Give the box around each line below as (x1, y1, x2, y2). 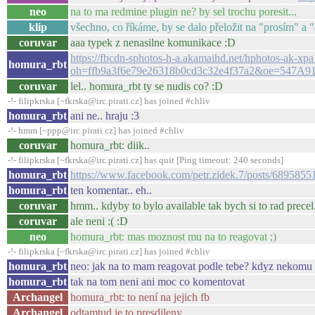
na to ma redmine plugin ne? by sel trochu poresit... (70, 6, 297, 18)
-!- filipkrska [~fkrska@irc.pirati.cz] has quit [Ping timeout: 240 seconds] (8, 155, 283, 165)
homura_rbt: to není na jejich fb (70, 291, 210, 303)
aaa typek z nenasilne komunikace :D (70, 37, 236, 49)
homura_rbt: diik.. (70, 139, 150, 151)
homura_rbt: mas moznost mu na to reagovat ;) (70, 231, 276, 243)
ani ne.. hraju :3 (70, 110, 139, 122)
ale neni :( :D (70, 215, 128, 227)
